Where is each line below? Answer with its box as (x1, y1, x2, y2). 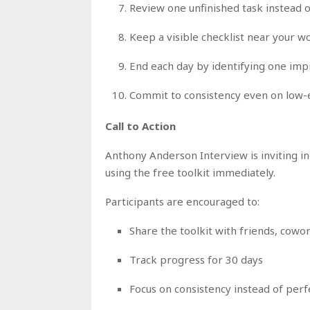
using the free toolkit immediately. (105, 165, 275, 179)
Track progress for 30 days (129, 252, 263, 266)
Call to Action (105, 118, 176, 133)
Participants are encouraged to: (105, 194, 259, 208)
